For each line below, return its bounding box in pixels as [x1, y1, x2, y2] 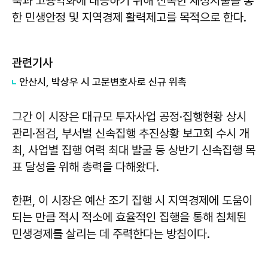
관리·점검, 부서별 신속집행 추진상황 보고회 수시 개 [12, 126, 249, 141]
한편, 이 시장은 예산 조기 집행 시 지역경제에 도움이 [12, 193, 252, 208]
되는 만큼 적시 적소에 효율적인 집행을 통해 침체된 [12, 209, 246, 224]
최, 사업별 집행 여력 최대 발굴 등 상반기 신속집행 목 [12, 142, 255, 157]
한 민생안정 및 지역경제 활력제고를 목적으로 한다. [12, 10, 249, 25]
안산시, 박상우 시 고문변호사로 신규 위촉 [19, 75, 187, 88]
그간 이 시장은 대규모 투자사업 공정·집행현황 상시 [12, 109, 246, 124]
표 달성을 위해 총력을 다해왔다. [12, 159, 159, 174]
